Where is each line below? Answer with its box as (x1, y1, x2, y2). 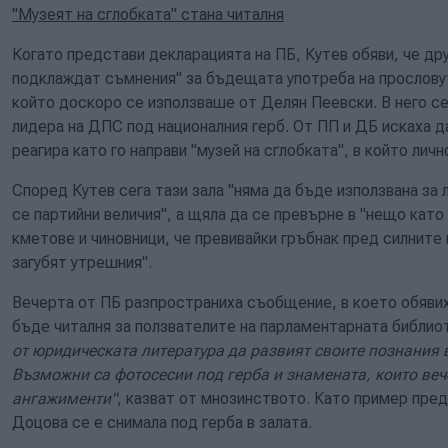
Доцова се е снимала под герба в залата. (12, 412, 312, 432)
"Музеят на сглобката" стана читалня (12, 4, 284, 24)
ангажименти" (12, 388, 117, 408)
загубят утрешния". (12, 252, 152, 272)
